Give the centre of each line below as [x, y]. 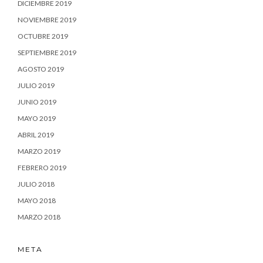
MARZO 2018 [39, 217]
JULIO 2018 [36, 184]
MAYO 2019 [37, 119]
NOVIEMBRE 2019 [47, 20]
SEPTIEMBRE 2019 [47, 53]
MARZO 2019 [39, 151]
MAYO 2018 [37, 201]
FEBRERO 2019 [42, 168]
